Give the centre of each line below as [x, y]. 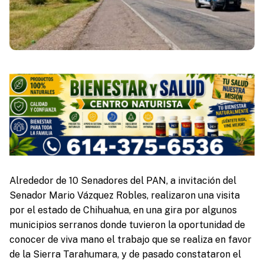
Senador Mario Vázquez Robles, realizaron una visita [124, 195]
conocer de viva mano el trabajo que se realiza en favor [130, 239]
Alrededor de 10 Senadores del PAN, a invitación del [123, 180]
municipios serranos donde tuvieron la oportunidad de [127, 225]
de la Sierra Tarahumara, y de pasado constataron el [125, 254]
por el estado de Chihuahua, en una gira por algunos [123, 210]
